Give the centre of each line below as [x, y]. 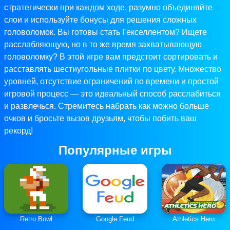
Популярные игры [115, 150]
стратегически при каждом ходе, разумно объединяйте [108, 8]
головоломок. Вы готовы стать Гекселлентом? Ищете [106, 32]
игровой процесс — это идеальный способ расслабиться [112, 94]
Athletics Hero [194, 219]
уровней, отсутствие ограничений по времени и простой [111, 82]
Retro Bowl [36, 219]
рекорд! [18, 131]
